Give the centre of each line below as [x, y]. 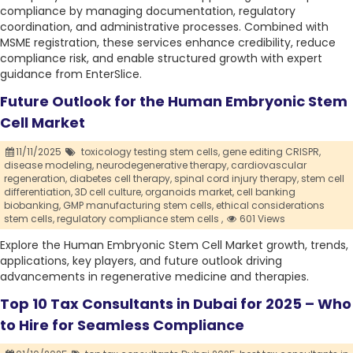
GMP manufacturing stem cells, [138, 206]
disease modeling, [49, 165]
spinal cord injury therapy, [236, 179]
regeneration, [35, 179]
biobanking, [32, 206]
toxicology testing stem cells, [149, 152]
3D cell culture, [109, 192]
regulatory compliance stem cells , [140, 219]
